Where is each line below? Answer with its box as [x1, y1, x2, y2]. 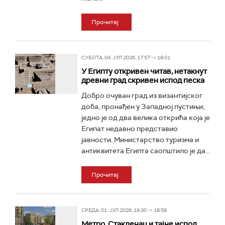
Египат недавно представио [81, 124, 178, 133]
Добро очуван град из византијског [81, 91, 202, 100]
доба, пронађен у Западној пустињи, [81, 102, 204, 111]
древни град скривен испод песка [81, 75, 204, 85]
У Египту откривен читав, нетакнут [81, 66, 207, 76]
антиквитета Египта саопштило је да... [81, 146, 210, 155]
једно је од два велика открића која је [81, 113, 210, 122]
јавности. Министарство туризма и [81, 135, 199, 144]
